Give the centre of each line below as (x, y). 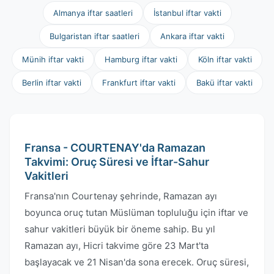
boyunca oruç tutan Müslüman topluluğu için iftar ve (136, 213)
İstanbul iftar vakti (187, 13)
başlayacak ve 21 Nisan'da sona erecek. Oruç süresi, (137, 262)
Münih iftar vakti (53, 59)
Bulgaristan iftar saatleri (94, 36)
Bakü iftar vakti (224, 83)
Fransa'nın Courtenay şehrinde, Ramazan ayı (121, 196)
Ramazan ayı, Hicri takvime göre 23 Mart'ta (117, 246)
